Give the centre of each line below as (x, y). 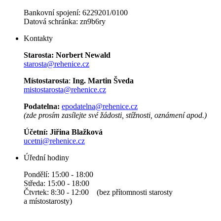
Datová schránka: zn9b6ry (65, 21)
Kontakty (38, 38)
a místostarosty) (90, 201)
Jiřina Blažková (76, 132)
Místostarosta (46, 80)
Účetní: (37, 132)
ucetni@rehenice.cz (54, 141)
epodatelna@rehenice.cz (100, 106)
